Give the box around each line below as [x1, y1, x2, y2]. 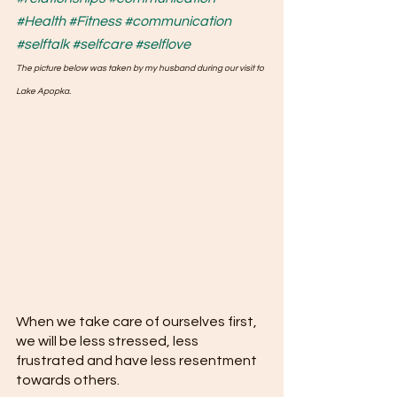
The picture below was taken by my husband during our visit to [16, 64, 266, 73]
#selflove [135, 37, 191, 51]
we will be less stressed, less [16, 334, 201, 348]
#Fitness [68, 14, 121, 28]
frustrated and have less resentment [16, 354, 260, 368]
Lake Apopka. [16, 87, 71, 96]
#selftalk [16, 37, 69, 51]
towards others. [16, 373, 122, 387]
